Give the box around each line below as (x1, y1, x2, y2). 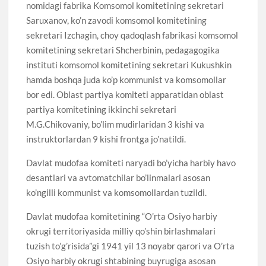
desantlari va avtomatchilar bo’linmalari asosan (26, 172, 211, 183)
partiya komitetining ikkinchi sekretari (26, 103, 177, 115)
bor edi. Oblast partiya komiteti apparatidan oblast (26, 88, 224, 100)
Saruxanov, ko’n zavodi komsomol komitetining (26, 14, 207, 26)
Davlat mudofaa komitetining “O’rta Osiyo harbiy (26, 210, 218, 221)
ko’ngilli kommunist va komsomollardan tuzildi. (26, 186, 207, 198)
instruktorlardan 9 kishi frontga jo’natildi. (26, 133, 186, 144)
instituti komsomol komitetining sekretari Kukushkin (26, 59, 232, 70)
